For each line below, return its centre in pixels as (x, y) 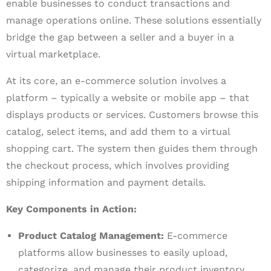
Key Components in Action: (71, 209)
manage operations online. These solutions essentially (134, 20)
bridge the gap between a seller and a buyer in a (120, 37)
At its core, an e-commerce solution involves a (116, 81)
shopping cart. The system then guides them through (132, 149)
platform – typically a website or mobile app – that (128, 98)
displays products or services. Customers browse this (132, 115)
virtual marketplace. (53, 54)
